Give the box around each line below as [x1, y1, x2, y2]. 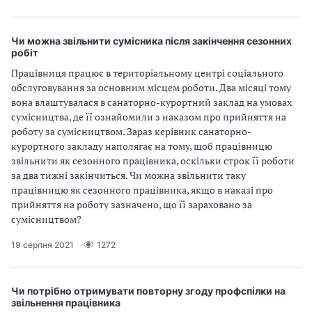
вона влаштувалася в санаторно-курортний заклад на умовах [11, 95, 292, 109]
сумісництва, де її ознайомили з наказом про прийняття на [11, 110, 286, 123]
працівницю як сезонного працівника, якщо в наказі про [11, 183, 273, 196]
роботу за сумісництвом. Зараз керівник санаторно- [11, 125, 251, 138]
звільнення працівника [11, 297, 120, 309]
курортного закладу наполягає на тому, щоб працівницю [11, 139, 272, 153]
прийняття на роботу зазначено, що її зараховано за [11, 198, 252, 211]
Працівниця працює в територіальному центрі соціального [11, 66, 283, 79]
